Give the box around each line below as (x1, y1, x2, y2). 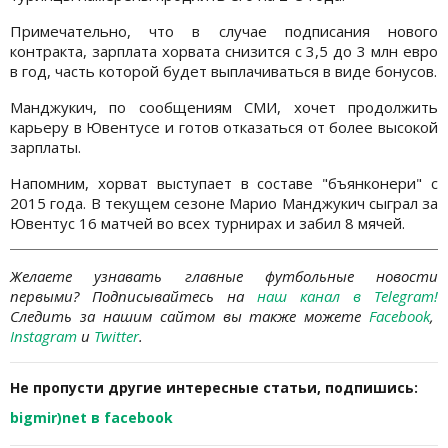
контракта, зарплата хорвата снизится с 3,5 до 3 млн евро (10, 41, 438, 62)
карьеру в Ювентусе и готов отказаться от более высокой (10, 117, 438, 138)
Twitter (94, 326, 139, 347)
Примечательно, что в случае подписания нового (10, 21, 438, 42)
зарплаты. (10, 137, 81, 158)
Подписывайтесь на (92, 286, 257, 307)
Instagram (10, 326, 77, 347)
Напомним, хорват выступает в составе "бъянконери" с (10, 173, 438, 194)
